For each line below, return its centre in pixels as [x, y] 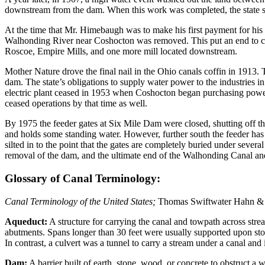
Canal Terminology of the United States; [80, 201]
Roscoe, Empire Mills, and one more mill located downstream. [121, 51]
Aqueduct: [26, 221]
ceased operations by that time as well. [76, 104]
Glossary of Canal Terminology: [83, 178]
